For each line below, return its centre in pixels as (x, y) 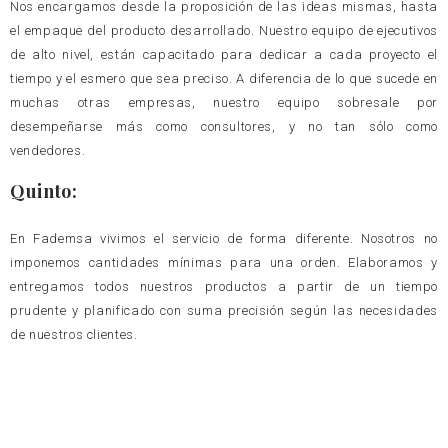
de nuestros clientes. (74, 335)
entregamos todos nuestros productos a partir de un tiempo (224, 287)
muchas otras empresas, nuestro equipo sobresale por (224, 102)
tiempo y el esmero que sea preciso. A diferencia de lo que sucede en (224, 78)
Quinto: (44, 191)
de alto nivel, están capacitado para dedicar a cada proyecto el (224, 54)
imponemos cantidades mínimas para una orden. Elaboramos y (224, 263)
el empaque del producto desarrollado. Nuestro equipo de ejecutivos (224, 30)
